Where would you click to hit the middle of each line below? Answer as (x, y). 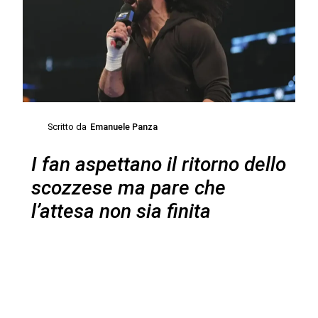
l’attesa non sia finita (121, 211)
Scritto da (67, 127)
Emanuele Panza (124, 127)
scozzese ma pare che (128, 187)
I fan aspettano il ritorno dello (158, 164)
